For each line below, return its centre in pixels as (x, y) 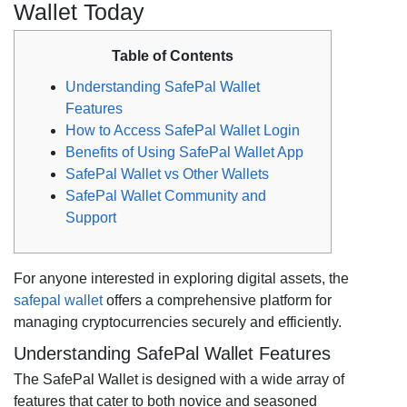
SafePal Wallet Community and (166, 196)
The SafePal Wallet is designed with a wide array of (179, 379)
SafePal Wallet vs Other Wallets (167, 174)
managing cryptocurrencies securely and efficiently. (178, 322)
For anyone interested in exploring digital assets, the (181, 278)
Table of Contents (173, 56)
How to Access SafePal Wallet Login (183, 130)
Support (91, 218)
